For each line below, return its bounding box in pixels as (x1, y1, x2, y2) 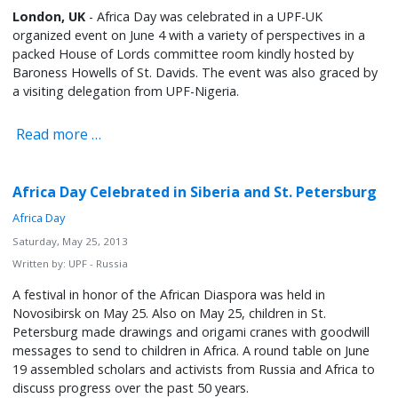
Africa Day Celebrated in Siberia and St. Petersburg (12, 181, 378, 202)
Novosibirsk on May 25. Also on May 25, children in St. (12, 304, 327, 322)
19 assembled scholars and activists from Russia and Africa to (12, 360, 376, 378)
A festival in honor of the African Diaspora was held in (12, 285, 326, 303)
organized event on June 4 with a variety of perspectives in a (12, 27, 366, 44)
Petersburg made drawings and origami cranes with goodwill (12, 322, 370, 340)
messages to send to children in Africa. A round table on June (12, 341, 370, 359)
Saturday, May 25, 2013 (12, 234, 129, 248)
